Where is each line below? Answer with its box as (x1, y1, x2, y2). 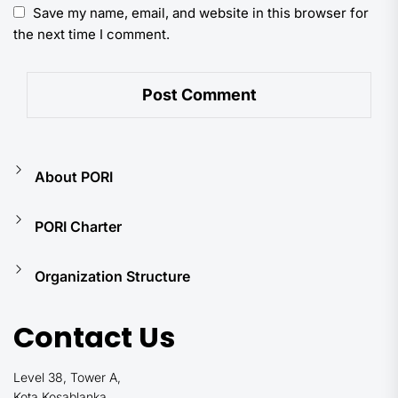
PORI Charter (35, 217, 122, 235)
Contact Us (13, 317, 175, 357)
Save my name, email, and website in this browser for (33, 4, 369, 21)
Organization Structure (35, 267, 190, 285)
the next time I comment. (13, 26, 170, 43)
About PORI (35, 167, 113, 186)
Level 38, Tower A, (13, 370, 121, 385)
